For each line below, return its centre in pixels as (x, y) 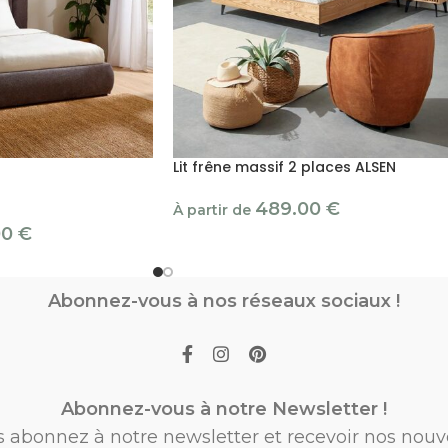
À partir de (214, 209)
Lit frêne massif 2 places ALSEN (284, 166)
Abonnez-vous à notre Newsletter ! (224, 408)
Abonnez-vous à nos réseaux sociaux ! (224, 300)
